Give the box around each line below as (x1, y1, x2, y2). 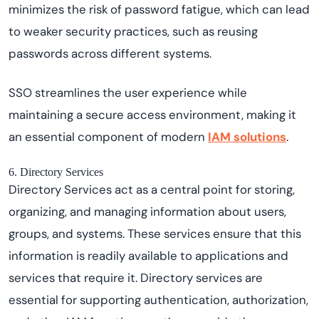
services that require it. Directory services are (9, 270, 263, 286)
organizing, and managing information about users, (9, 204, 286, 219)
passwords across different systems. (9, 46, 211, 61)
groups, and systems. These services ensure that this (9, 226, 301, 241)
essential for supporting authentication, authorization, (9, 292, 308, 308)
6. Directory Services (9, 166, 103, 178)
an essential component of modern (9, 129, 208, 145)
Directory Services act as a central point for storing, (9, 182, 295, 197)
